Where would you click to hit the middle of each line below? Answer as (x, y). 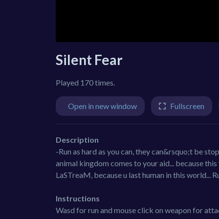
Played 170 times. (85, 82)
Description (77, 139)
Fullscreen (187, 106)
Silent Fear (89, 60)
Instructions (78, 198)
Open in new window (102, 106)
